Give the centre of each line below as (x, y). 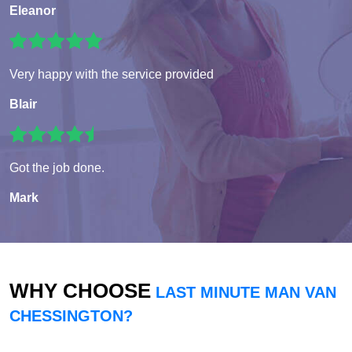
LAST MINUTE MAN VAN (244, 293)
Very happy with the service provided (112, 75)
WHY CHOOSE (80, 291)
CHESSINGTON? (71, 316)
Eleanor (33, 11)
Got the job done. (57, 168)
